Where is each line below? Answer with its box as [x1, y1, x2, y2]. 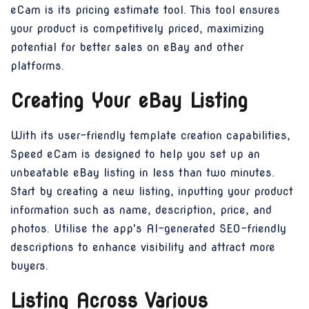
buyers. [10, 259, 48, 273]
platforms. [10, 59, 64, 73]
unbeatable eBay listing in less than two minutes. [10, 166, 275, 180]
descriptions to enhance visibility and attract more [10, 241, 275, 255]
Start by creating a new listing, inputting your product [10, 185, 293, 199]
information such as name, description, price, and [10, 203, 272, 217]
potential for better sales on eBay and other [10, 41, 243, 54]
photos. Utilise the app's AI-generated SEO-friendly [10, 222, 286, 236]
